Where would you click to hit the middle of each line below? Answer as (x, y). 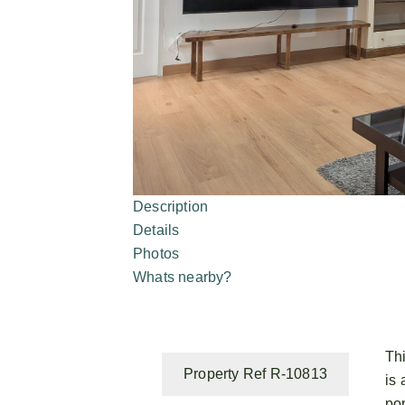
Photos (156, 253)
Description (171, 206)
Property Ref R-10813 (255, 374)
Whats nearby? (183, 277)
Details (156, 230)
